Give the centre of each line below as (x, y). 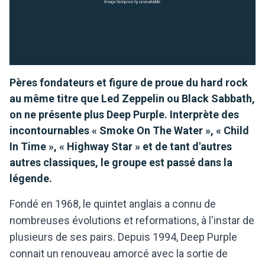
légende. (31, 178)
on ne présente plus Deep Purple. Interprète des (124, 114)
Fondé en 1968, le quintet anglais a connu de (113, 203)
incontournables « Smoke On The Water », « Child (129, 130)
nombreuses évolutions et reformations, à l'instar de (132, 220)
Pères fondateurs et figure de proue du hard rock (129, 82)
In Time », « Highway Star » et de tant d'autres (121, 146)
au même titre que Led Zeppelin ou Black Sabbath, (132, 98)
